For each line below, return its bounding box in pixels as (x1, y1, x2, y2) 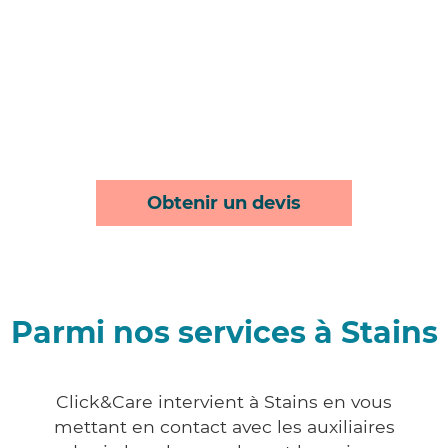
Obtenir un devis (147, 192, 301, 215)
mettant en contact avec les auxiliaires (53, 416, 395, 438)
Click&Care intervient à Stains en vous (56, 391, 392, 413)
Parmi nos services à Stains (10, 314, 438, 352)
